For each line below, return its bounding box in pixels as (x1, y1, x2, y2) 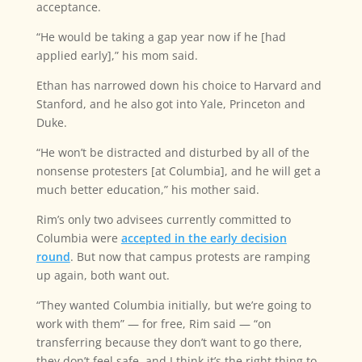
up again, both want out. (36, 267, 170, 284)
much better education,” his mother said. (36, 182, 259, 198)
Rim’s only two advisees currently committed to (36, 212, 291, 228)
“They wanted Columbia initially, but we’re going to (36, 297, 311, 314)
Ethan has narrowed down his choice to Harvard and (36, 78, 322, 94)
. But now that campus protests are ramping (69, 249, 310, 265)
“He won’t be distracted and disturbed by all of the (36, 145, 309, 161)
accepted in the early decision (120, 230, 287, 246)
